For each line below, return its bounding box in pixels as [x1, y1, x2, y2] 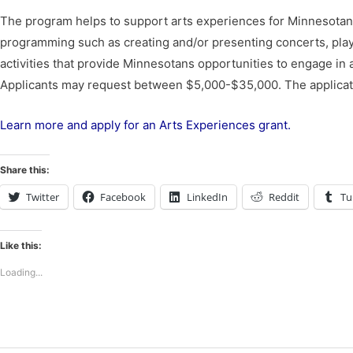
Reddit [269, 189, 299, 204]
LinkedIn [187, 189, 228, 204]
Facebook [100, 189, 146, 204]
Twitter [26, 189, 59, 204]
